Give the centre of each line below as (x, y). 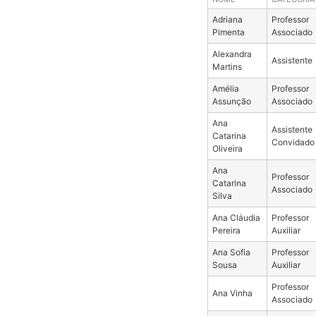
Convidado (293, 142)
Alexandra (232, 54)
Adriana (227, 19)
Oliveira (227, 148)
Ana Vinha (232, 293)
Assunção (231, 101)
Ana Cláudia (236, 217)
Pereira (226, 230)
